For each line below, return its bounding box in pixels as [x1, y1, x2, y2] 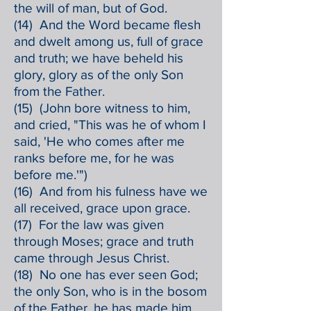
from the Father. [14, 84, 105, 99]
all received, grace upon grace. [14, 201, 190, 215]
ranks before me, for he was [14, 151, 174, 165]
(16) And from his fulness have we [14, 184, 208, 199]
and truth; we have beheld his [14, 51, 183, 65]
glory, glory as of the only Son [14, 67, 183, 82]
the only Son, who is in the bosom [14, 284, 207, 299]
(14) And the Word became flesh [14, 17, 201, 32]
